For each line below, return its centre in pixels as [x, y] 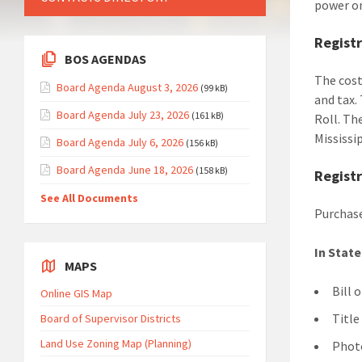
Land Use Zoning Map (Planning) [116, 343]
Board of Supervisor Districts [111, 318]
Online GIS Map [76, 293]
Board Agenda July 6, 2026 [120, 142]
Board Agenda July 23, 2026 [123, 115]
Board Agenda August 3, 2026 [127, 87]
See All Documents [89, 198]
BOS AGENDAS [105, 59]
